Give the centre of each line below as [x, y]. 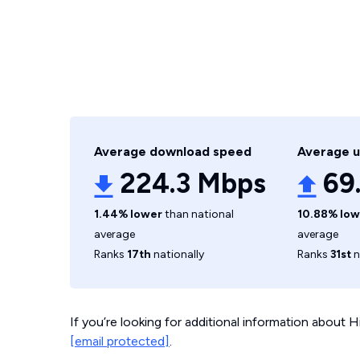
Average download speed [173, 151]
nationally [178, 254]
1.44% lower [128, 214]
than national [198, 214]
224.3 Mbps [193, 184]
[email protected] [120, 341]
